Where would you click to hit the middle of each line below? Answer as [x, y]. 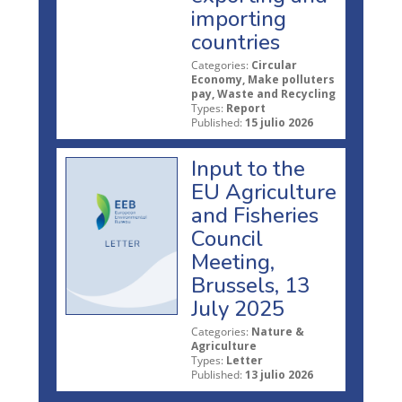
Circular [274, 65]
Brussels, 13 [250, 285]
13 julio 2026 [279, 374]
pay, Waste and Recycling [263, 93]
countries [236, 42]
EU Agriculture [264, 192]
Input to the [248, 168]
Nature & [278, 331]
